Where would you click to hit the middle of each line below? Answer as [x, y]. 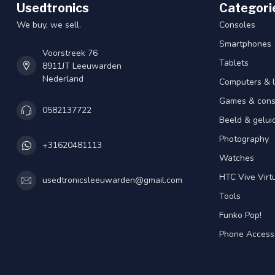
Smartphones [245, 44]
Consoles [237, 25]
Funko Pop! [240, 215]
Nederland [63, 79]
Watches [237, 158]
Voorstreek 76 [70, 53]
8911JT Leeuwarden [82, 66]
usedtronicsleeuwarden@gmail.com [112, 180]
